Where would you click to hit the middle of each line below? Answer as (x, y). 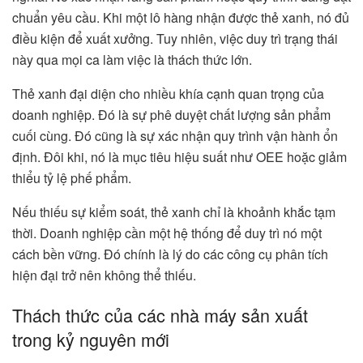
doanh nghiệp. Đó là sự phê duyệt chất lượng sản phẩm (171, 114)
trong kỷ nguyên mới (91, 340)
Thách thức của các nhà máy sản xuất (160, 315)
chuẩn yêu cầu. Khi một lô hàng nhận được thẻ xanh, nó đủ (181, 17)
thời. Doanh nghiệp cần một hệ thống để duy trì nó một (167, 233)
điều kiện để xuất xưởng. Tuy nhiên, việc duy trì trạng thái (175, 38)
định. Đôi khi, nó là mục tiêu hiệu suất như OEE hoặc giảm (179, 156)
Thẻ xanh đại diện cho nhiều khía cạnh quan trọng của (168, 93)
